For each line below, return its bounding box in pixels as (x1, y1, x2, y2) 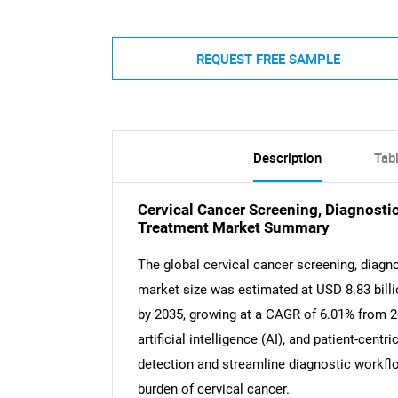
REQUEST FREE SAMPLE (195, 49, 340, 68)
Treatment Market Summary (137, 219, 330, 237)
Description (252, 148, 322, 167)
